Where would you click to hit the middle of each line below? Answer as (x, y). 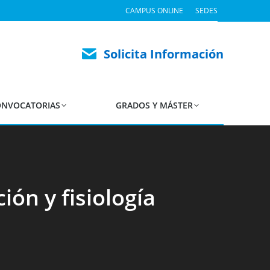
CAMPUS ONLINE (154, 11)
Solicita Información (164, 54)
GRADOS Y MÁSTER (154, 105)
